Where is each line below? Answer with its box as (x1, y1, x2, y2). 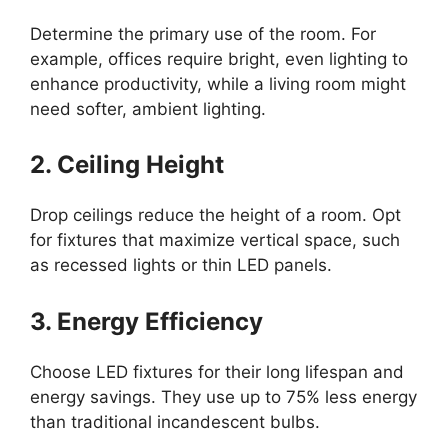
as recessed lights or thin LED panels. (30, 255, 332, 275)
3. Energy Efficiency (30, 306, 263, 336)
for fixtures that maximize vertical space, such (30, 230, 400, 250)
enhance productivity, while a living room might (30, 73, 406, 94)
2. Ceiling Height (30, 150, 224, 179)
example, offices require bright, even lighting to (30, 48, 408, 69)
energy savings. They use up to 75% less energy (30, 386, 417, 407)
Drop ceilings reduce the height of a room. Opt (30, 205, 401, 225)
